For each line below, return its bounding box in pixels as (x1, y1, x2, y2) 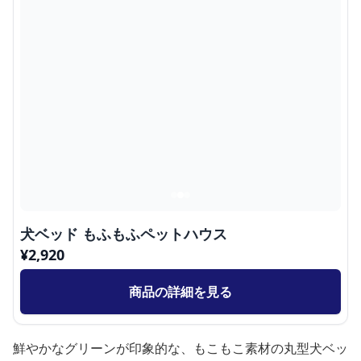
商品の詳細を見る (129, 283, 232, 301)
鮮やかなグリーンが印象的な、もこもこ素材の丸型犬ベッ (13, 339, 348, 358)
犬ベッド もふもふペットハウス (20, 224, 227, 244)
